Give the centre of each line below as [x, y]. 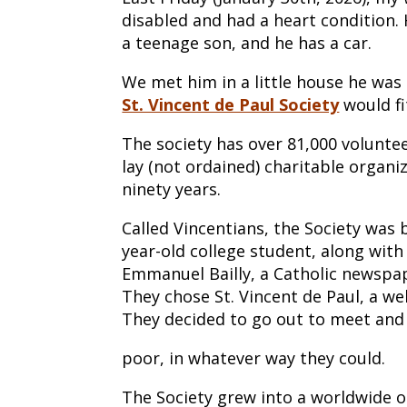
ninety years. [172, 189]
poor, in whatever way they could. [254, 358]
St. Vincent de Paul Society [231, 105]
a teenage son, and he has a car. [247, 43]
